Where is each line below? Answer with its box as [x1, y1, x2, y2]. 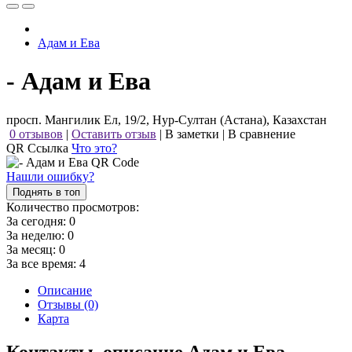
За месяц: [6, 242, 59, 256]
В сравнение [228, 126, 295, 141]
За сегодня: [6, 214, 69, 228]
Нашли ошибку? [6, 169, 94, 183]
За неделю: [6, 228, 68, 242]
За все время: [6, 256, 79, 270]
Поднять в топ [13, 185, 80, 198]
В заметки [165, 126, 219, 141]
